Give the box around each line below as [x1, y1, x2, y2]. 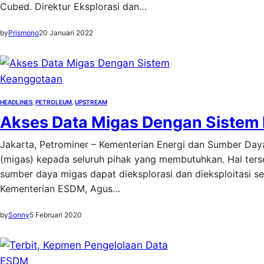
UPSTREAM [75, 98, 107, 105]
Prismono [8, 28, 39, 37]
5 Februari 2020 [29, 210, 82, 219]
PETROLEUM [35, 98, 72, 105]
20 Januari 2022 [39, 28, 93, 37]
